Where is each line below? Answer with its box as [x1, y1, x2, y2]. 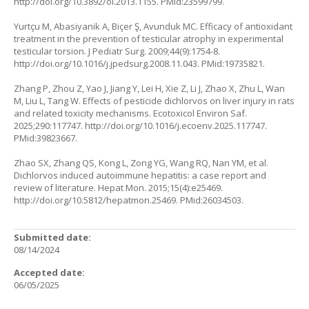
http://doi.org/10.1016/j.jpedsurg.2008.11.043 [14, 57, 197, 70]
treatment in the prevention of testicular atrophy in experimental [14, 32, 283, 45]
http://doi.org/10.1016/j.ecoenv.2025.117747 [85, 119, 265, 132]
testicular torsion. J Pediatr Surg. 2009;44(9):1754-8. [14, 45, 220, 57]
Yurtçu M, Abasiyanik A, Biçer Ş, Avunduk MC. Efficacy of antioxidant [14, 20, 292, 32]
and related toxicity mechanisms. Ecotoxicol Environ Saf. [14, 107, 247, 119]
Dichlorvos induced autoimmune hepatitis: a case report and [14, 169, 266, 181]
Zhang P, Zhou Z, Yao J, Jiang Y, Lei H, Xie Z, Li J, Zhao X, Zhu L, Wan [14, 82, 285, 94]
